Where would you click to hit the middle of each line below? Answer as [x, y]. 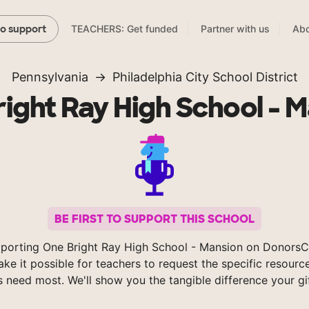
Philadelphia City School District [205, 77]
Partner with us [235, 29]
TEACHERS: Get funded [124, 29]
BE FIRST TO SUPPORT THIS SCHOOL [154, 219]
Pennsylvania [50, 77]
